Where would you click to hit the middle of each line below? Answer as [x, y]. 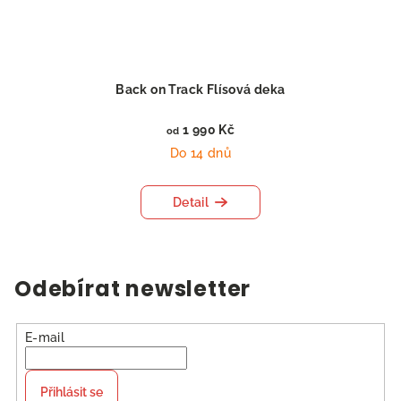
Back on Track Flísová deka [200, 90]
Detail [191, 203]
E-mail [45, 338]
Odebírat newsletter [133, 289]
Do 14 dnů [200, 154]
